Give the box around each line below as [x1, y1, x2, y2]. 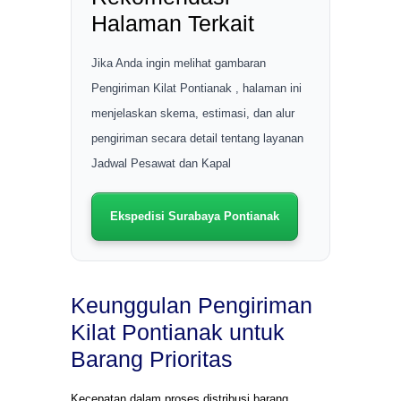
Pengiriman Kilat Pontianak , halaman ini [91, 81, 302, 96]
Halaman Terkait [91, 11, 254, 37]
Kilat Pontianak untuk [71, 320, 285, 346]
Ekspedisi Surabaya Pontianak [110, 209, 279, 224]
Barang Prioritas [71, 346, 233, 372]
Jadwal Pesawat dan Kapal [91, 157, 231, 171]
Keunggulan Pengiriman [71, 293, 312, 319]
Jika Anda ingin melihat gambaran [91, 56, 266, 71]
